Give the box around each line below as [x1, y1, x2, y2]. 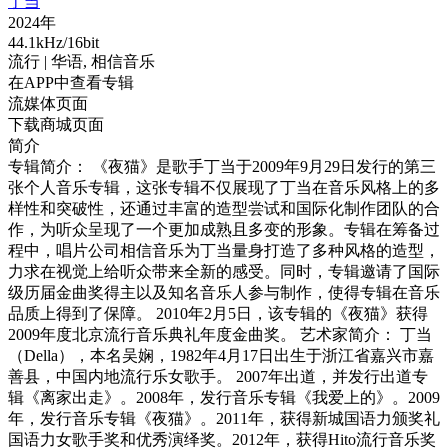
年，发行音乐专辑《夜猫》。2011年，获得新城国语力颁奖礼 [8, 410, 440, 427]
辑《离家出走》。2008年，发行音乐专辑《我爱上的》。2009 [8, 389, 440, 406]
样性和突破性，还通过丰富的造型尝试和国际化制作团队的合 [8, 200, 440, 217]
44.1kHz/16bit [8, 34, 99, 51]
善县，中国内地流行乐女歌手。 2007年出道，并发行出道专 [8, 368, 428, 385]
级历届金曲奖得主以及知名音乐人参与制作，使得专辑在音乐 [8, 284, 440, 301]
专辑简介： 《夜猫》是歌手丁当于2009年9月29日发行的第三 [8, 158, 436, 175]
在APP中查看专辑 [8, 74, 134, 91]
